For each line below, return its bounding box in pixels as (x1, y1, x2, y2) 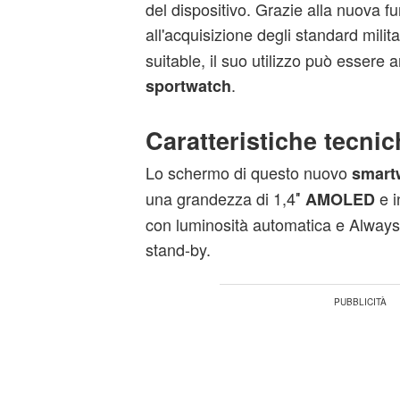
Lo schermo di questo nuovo (145, 161, 352, 184)
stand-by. (145, 237, 211, 261)
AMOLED (304, 187, 375, 211)
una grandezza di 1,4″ (145, 187, 305, 210)
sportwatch (145, 74, 231, 97)
